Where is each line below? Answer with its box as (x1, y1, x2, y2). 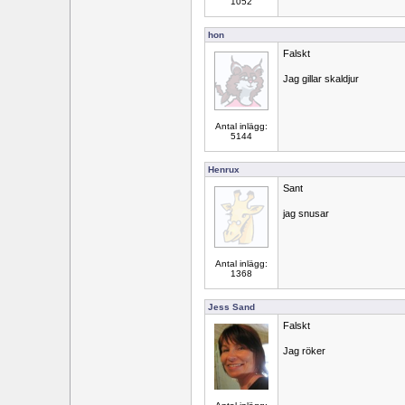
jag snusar (283, 208, 329, 219)
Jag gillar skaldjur (283, 73, 359, 84)
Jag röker (283, 345, 325, 356)
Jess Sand (208, 302, 255, 312)
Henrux (208, 165, 240, 174)
